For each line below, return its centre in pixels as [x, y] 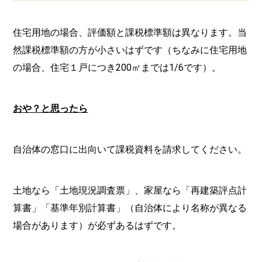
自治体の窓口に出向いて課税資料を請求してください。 [130, 149]
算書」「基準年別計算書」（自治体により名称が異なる [130, 208]
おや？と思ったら [51, 108]
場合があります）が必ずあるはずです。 [97, 225]
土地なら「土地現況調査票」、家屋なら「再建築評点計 [130, 190]
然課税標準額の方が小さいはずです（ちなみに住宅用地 [130, 50]
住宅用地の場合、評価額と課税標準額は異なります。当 [130, 32]
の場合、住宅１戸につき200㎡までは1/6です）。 [117, 68]
